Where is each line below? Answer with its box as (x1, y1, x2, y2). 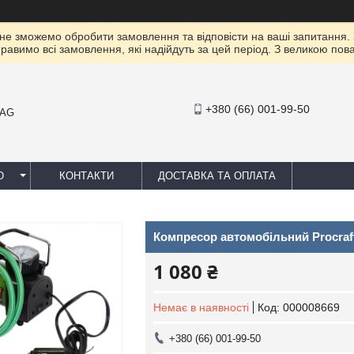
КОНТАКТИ (58, 170, 114, 182)
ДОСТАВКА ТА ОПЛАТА (158, 170, 276, 182)
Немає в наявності (153, 301, 249, 314)
